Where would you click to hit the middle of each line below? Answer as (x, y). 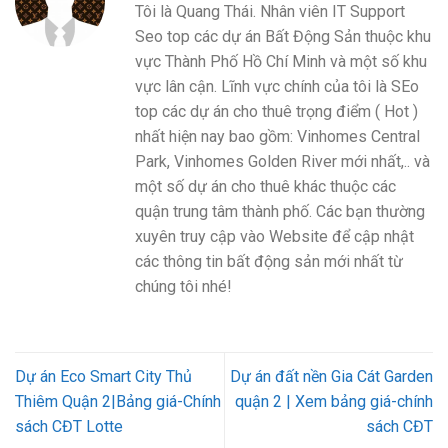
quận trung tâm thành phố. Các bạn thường (280, 211)
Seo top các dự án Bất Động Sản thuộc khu (283, 36)
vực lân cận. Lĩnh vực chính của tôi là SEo (277, 86)
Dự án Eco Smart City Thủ (103, 376)
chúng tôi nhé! (183, 286)
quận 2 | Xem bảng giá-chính (334, 401)
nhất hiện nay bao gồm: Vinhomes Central (277, 136)
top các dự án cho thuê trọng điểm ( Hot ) (276, 111)
